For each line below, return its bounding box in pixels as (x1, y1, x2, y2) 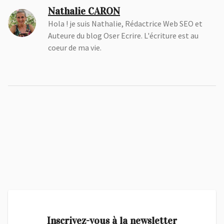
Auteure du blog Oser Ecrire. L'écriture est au (48, 30, 198, 40)
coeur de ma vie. (48, 42, 101, 52)
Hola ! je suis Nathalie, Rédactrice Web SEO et (48, 18, 202, 28)
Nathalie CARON (48, 4, 120, 17)
